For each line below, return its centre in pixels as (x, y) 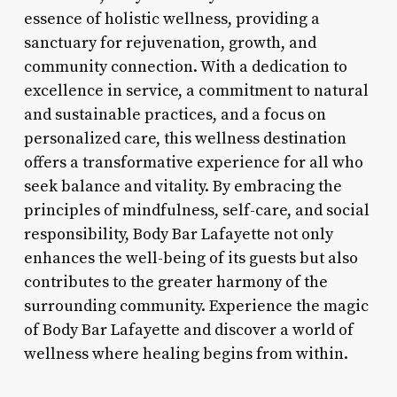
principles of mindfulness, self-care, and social (196, 210)
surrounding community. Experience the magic (196, 306)
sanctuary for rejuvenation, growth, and (170, 43)
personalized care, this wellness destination (185, 138)
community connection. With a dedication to (185, 66)
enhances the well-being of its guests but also (191, 258)
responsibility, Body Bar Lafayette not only (178, 234)
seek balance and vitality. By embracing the (183, 186)
